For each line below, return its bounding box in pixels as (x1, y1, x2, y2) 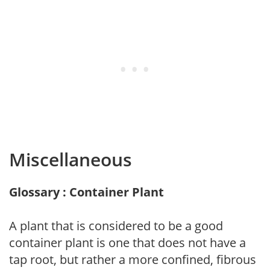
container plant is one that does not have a (9, 234, 246, 251)
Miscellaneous (9, 146, 132, 172)
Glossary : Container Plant (9, 183, 164, 200)
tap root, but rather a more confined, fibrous (9, 251, 256, 268)
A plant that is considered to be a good (9, 217, 223, 234)
